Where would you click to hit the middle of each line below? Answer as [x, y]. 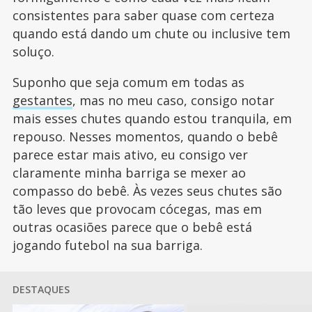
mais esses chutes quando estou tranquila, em [152, 118]
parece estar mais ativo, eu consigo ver [130, 155]
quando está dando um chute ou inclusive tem [151, 33]
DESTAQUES [41, 289]
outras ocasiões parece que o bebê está [132, 227]
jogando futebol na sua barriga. [109, 245]
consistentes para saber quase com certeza [143, 15]
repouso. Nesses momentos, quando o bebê [145, 136]
